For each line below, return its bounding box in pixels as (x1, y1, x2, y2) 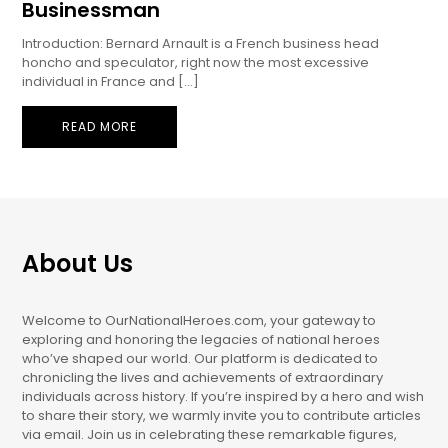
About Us (22, 247, 134, 281)
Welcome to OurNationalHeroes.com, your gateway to (22, 311, 377, 331)
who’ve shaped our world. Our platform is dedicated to (22, 349, 379, 369)
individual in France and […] (22, 72, 200, 92)
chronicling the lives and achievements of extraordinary (22, 368, 384, 388)
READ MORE (62, 118, 138, 136)
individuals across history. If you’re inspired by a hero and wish (22, 387, 425, 407)
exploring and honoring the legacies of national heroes (22, 330, 381, 350)
